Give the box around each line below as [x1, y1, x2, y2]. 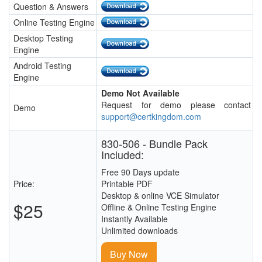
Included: [101, 147, 144, 163]
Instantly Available [101, 213, 168, 225]
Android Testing [13, 60, 71, 72]
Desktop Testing [13, 32, 73, 44]
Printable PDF [101, 178, 153, 190]
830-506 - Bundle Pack [101, 136, 208, 151]
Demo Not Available [101, 87, 180, 99]
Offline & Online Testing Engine [101, 201, 216, 213]
